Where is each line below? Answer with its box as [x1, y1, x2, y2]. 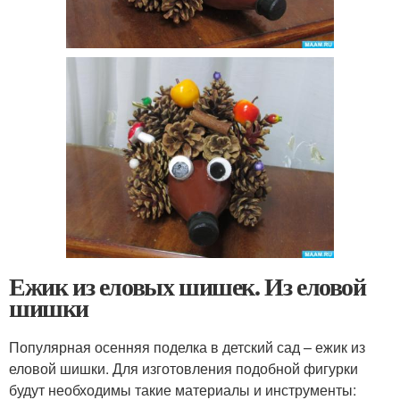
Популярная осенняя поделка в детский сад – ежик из [9, 337, 365, 358]
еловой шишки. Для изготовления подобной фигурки [9, 358, 358, 379]
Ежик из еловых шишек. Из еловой [9, 268, 366, 305]
